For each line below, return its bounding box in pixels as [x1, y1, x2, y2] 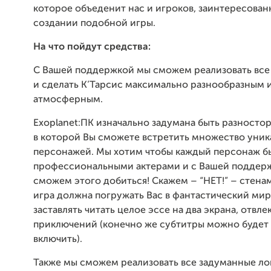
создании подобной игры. [33, 19, 155, 28]
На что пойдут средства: [33, 42, 151, 52]
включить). [33, 235, 82, 244]
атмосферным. [33, 95, 103, 105]
